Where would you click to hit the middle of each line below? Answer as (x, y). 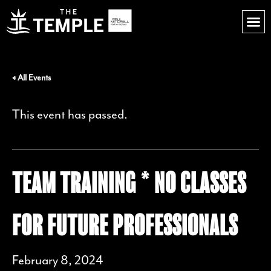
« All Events (31, 78)
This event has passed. (70, 115)
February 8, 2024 (57, 260)
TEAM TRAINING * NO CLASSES (129, 183)
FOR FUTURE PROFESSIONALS (125, 225)
